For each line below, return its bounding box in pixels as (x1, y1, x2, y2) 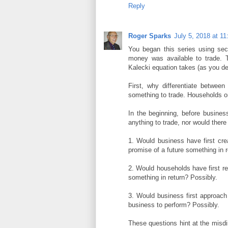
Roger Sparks (128, 32, 171, 40)
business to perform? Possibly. (128, 201, 219, 209)
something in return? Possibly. (128, 173, 217, 181)
